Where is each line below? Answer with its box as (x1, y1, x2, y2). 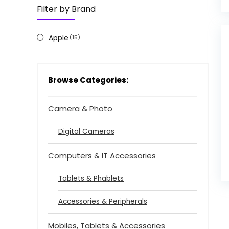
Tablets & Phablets (58, 173, 124, 184)
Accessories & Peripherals (58, 196, 147, 207)
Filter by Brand (37, 3, 96, 15)
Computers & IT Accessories (48, 150, 156, 161)
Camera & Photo (48, 103, 112, 114)
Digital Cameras (58, 126, 114, 136)
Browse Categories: (48, 74, 128, 85)
